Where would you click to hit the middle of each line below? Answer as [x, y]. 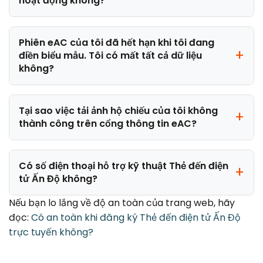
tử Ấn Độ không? [58, 178]
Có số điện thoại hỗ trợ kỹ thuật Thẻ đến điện [124, 166]
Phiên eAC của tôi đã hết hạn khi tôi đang [117, 42]
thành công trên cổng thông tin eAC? [108, 123]
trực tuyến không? [51, 232]
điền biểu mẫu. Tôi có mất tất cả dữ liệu [110, 55]
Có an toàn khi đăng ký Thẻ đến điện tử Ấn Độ [136, 217]
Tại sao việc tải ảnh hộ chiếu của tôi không [118, 110]
